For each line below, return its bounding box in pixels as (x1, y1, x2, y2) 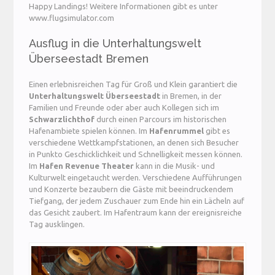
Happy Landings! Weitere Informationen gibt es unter (29, 1, 219, 10)
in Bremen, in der (160, 91, 222, 101)
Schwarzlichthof (29, 115, 95, 124)
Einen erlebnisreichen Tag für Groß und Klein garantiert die (29, 80, 238, 89)
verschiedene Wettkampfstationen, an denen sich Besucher (29, 138, 239, 147)
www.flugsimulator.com (29, 13, 115, 22)
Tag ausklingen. (29, 220, 85, 229)
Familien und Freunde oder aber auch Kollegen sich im (29, 103, 220, 112)
